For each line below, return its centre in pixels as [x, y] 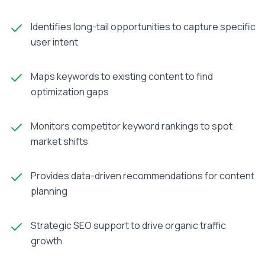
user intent [54, 42]
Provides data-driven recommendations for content [143, 176]
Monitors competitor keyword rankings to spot [132, 126]
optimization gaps [70, 92]
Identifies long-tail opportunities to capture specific [143, 27]
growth [46, 241]
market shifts [59, 141]
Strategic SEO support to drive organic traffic [128, 225]
